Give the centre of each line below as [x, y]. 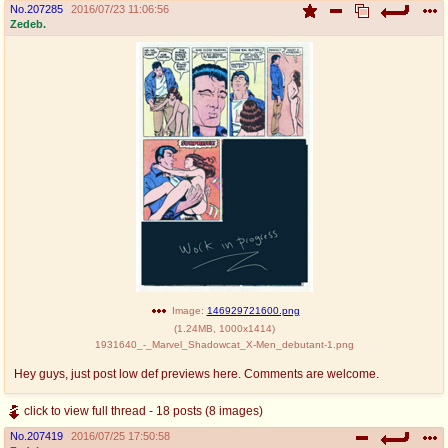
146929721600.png [253, 310]
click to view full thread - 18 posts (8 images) [143, 410]
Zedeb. [28, 23]
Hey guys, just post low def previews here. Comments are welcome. [196, 373]
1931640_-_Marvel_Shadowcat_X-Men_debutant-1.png [224, 344]
